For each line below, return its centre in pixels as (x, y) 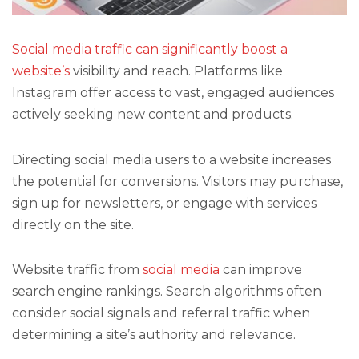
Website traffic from (77, 269)
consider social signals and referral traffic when (161, 313)
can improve (261, 269)
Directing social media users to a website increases (171, 159)
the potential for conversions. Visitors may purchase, (177, 181)
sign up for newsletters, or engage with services (164, 203)
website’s (41, 71)
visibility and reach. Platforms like (176, 71)
